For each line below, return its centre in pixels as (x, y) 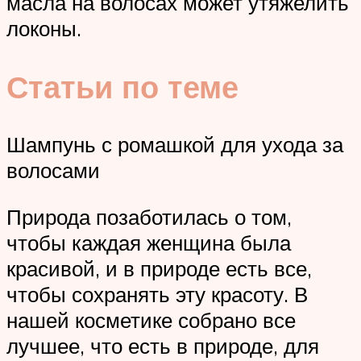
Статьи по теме (122, 86)
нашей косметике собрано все (151, 320)
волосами (53, 170)
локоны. (44, 28)
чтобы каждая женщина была (149, 242)
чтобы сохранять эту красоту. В (157, 294)
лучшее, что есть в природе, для (163, 345)
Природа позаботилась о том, (149, 216)
